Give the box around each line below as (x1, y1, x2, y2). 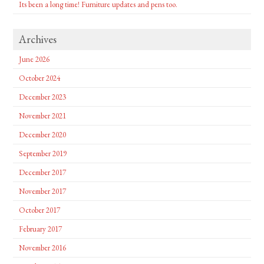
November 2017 (19, 186, 67, 196)
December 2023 (19, 91, 67, 102)
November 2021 (19, 110, 67, 121)
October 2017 (19, 204, 61, 215)
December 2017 (19, 167, 67, 177)
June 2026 (19, 54, 50, 64)
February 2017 (19, 223, 62, 234)
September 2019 (19, 148, 67, 159)
